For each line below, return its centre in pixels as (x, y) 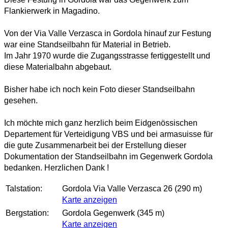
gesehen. (21, 101)
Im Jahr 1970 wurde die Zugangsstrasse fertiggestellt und (107, 56)
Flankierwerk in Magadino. (52, 11)
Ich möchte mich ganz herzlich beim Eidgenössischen (101, 123)
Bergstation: (27, 213)
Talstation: (24, 189)
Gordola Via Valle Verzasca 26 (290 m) (132, 189)
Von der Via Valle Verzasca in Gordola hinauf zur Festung (108, 34)
